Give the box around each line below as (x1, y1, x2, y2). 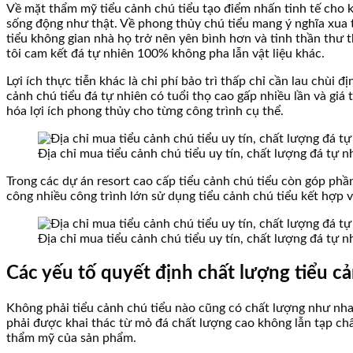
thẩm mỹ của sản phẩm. (6, 331, 136, 344)
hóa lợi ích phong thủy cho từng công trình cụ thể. (6, 105, 284, 118)
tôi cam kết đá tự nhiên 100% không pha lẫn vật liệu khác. (6, 47, 325, 61)
